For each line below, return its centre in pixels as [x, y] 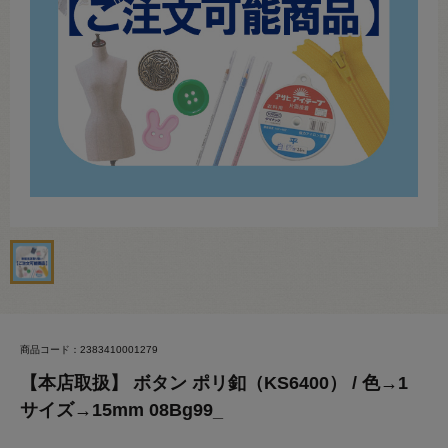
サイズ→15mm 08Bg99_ [121, 410]
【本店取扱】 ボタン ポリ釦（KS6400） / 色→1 [214, 383]
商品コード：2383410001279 [89, 349]
